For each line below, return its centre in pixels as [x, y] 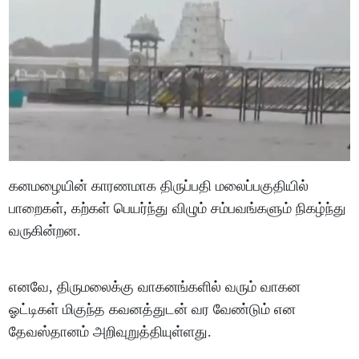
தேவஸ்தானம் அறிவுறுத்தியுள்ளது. [111, 331]
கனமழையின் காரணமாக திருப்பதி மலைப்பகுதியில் [159, 186]
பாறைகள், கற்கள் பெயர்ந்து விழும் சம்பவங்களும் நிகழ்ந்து [178, 208]
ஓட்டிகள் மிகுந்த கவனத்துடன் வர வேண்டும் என [153, 309]
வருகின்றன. [45, 230]
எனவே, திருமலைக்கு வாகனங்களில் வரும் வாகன [155, 286]
